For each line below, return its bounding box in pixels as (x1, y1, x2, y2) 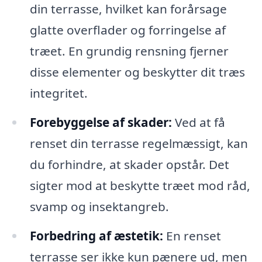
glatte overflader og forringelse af (29, 22, 226, 39)
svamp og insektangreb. (29, 198, 169, 215)
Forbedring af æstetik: (29, 227, 163, 244)
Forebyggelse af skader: (29, 113, 172, 130)
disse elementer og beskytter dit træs (29, 64, 245, 81)
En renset (163, 227, 221, 244)
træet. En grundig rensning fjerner (29, 43, 229, 60)
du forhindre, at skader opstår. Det (29, 156, 229, 173)
